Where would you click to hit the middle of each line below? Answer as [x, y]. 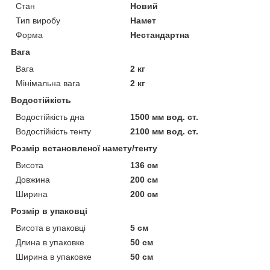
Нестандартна [160, 35]
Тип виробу [38, 20]
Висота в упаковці [51, 228]
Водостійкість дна [50, 117]
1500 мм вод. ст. [165, 117]
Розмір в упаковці [49, 211]
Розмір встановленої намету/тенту [84, 148]
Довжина [33, 179]
